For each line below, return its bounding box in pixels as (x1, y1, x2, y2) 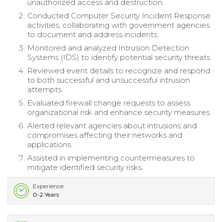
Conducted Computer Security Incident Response (27, 11, 211, 21)
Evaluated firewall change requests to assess (27, 98, 190, 108)
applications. (27, 140, 72, 150)
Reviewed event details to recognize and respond (27, 66, 210, 76)
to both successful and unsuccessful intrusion (27, 75, 190, 85)
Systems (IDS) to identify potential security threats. (27, 53, 212, 62)
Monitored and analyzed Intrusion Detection (27, 43, 189, 53)
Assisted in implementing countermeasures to (27, 153, 195, 163)
